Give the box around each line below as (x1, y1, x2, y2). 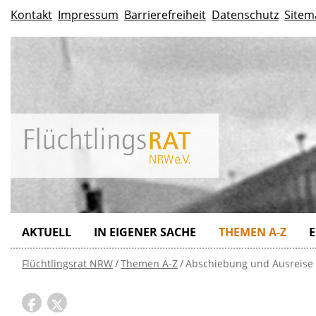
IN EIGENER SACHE (94, 224, 196, 240)
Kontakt (11, 7, 52, 23)
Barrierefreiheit (124, 7, 206, 23)
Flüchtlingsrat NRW (22, 257, 113, 270)
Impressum (58, 7, 119, 23)
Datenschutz (212, 7, 279, 23)
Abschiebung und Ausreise (186, 257, 313, 270)
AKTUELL (22, 224, 71, 240)
